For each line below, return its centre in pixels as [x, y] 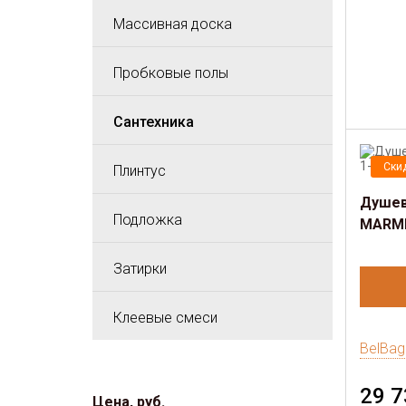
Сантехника [154, 122]
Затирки [140, 269]
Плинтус [140, 171]
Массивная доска [173, 24]
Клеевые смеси [165, 318]
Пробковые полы [171, 73]
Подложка [148, 220]
